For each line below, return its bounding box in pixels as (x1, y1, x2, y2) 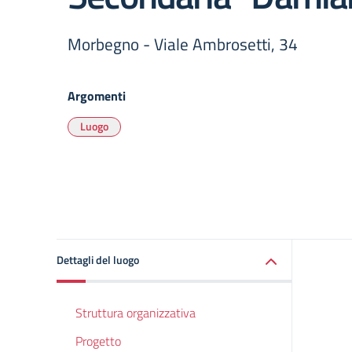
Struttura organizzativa (75, 303, 196, 322)
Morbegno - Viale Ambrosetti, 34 (68, 31, 298, 57)
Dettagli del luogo (57, 251, 139, 268)
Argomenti (68, 86, 126, 105)
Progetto (75, 332, 121, 350)
